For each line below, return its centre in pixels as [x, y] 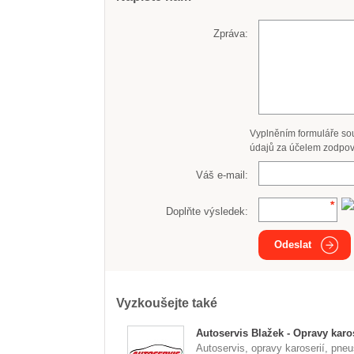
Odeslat [293, 245]
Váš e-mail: [222, 175]
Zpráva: [231, 33]
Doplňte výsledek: [207, 211]
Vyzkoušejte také [167, 303]
